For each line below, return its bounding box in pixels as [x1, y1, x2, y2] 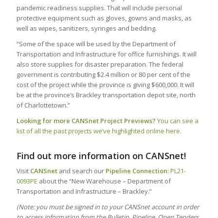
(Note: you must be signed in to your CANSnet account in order [16, 202, 199, 211]
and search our [57, 166, 106, 175]
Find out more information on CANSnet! [16, 149, 186, 162]
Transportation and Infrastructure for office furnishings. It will [16, 49, 197, 58]
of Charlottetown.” [16, 100, 70, 109]
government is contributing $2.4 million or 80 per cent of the [16, 70, 190, 79]
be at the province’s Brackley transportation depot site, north [16, 90, 196, 99]
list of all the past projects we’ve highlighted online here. [16, 126, 182, 135]
